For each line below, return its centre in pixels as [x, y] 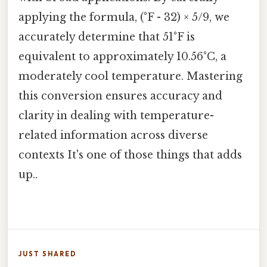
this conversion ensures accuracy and [120, 96]
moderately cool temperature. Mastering [131, 76]
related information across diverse [113, 135]
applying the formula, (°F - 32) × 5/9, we [124, 17]
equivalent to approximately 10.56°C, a [122, 56]
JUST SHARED [48, 254]
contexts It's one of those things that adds [130, 155]
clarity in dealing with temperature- [116, 115]
